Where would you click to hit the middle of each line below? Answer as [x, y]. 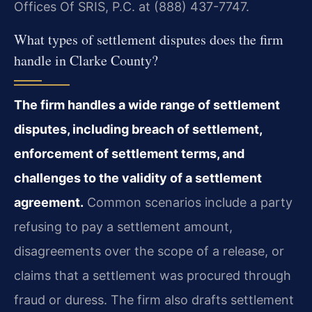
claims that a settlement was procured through [153, 275]
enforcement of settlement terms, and [129, 153]
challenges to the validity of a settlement [138, 178]
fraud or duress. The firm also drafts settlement [154, 299]
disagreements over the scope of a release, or [149, 251]
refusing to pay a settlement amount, [123, 226]
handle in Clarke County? [86, 60]
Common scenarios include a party [188, 202]
